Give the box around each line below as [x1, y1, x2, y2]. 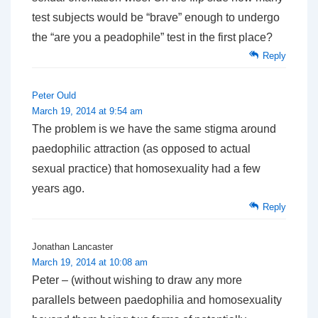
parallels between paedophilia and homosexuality [32, 294, 282, 307]
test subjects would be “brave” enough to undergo [32, 11, 280, 24]
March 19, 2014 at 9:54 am [32, 106, 143, 117]
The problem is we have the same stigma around [32, 123, 276, 136]
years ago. [32, 182, 84, 195]
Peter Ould [32, 90, 76, 102]
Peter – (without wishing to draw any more [32, 274, 242, 287]
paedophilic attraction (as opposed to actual [32, 143, 251, 155]
